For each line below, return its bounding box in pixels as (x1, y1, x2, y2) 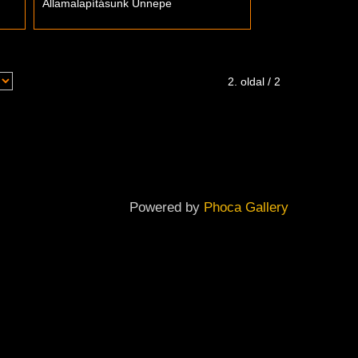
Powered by (129, 199, 204, 215)
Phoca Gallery (204, 199, 288, 215)
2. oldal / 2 (228, 75, 280, 88)
